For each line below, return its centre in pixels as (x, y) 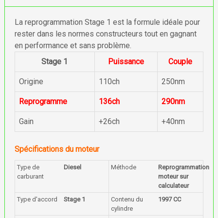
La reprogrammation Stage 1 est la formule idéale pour (107, 22)
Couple (180, 62)
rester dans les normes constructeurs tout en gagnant (105, 34)
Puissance (126, 62)
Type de (28, 167)
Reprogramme (43, 101)
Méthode (124, 167)
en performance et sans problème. (73, 45)
